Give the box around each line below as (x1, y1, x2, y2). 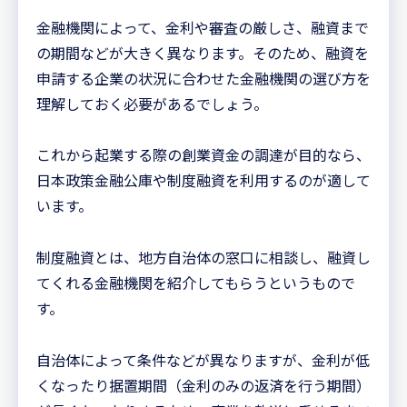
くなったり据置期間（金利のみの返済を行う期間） (36, 373, 371, 396)
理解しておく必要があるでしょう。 (36, 92, 268, 114)
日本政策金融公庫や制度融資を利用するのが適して (36, 169, 371, 192)
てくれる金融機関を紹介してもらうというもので (36, 272, 355, 294)
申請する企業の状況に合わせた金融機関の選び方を (36, 66, 371, 89)
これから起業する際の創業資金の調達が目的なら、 (36, 144, 371, 166)
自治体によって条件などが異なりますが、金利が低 (36, 348, 370, 371)
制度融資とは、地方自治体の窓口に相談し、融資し (36, 246, 371, 269)
